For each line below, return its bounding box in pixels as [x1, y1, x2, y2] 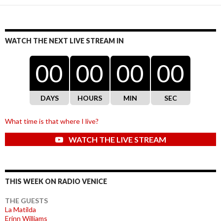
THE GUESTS [5, 196, 48, 205]
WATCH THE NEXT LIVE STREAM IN [5, 37, 124, 45]
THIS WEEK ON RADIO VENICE [5, 177, 107, 185]
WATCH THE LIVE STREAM [67, 135, 166, 144]
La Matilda [5, 205, 36, 214]
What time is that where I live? [5, 117, 99, 125]
